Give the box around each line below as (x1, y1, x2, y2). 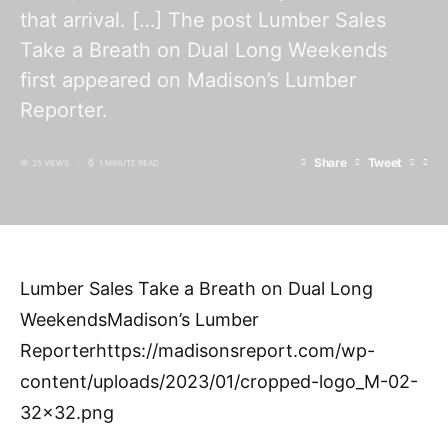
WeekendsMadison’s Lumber (20, 309, 259, 330)
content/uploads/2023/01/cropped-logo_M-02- (20, 371, 418, 392)
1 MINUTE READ (99, 158, 159, 168)
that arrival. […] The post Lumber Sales (20, 8, 386, 32)
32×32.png (20, 402, 114, 423)
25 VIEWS (32, 158, 69, 168)
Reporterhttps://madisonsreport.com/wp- (20, 340, 375, 361)
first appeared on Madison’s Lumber (20, 68, 356, 92)
